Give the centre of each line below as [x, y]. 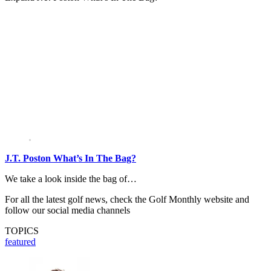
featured [20, 242]
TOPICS [22, 231]
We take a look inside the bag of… [71, 179]
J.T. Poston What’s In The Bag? [70, 158]
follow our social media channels [67, 211]
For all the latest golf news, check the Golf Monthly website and [127, 200]
